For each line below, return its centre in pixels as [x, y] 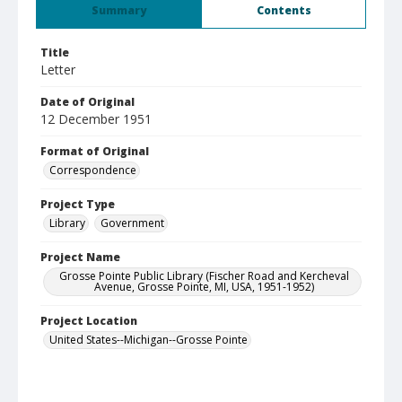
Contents [284, 10]
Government [132, 223]
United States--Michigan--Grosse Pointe [149, 340]
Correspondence [93, 170]
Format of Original [95, 151]
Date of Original [87, 102]
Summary [119, 10]
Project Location [89, 321]
